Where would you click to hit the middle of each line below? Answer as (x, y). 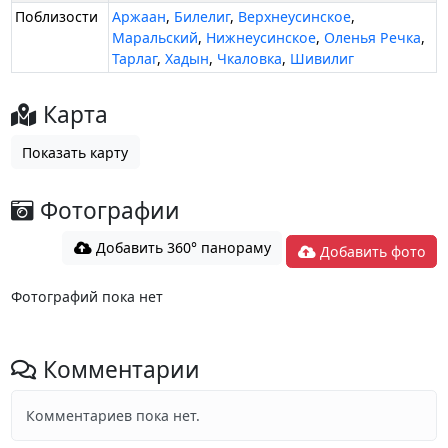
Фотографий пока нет (86, 296)
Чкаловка (250, 59)
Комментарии (118, 370)
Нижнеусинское (261, 38)
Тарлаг (135, 59)
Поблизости (57, 17)
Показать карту (75, 152)
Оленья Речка (373, 38)
